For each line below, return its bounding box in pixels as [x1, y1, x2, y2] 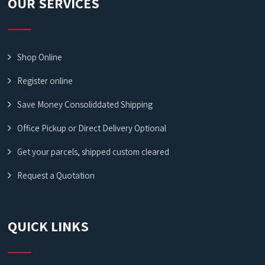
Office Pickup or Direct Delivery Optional [17, 122, 167, 134]
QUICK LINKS [8, 216, 89, 235]
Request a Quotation [17, 170, 95, 181]
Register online [17, 75, 73, 86]
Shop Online [17, 51, 63, 63]
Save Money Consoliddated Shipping [17, 99, 153, 110]
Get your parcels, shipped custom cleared [17, 146, 170, 157]
